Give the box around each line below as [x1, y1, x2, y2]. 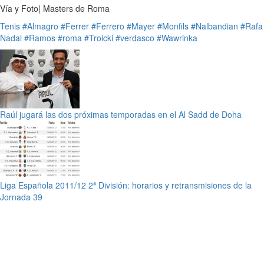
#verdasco [115, 31, 154, 44]
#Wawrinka [157, 31, 197, 44]
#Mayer [127, 19, 155, 32]
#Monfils [157, 19, 189, 32]
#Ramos [24, 31, 55, 44]
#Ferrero [91, 19, 124, 32]
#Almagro [22, 19, 58, 32]
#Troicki [84, 31, 113, 44]
